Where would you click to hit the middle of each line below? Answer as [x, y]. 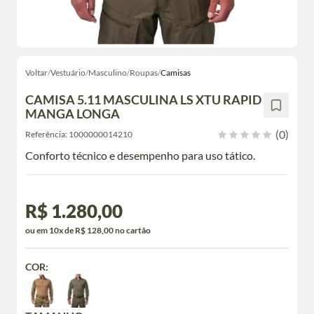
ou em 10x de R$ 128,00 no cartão [88, 230]
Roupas [144, 73]
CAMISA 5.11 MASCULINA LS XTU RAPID [143, 100]
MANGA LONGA [73, 114]
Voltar [36, 73]
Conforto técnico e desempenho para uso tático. [140, 155]
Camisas [176, 73]
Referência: [46, 134]
